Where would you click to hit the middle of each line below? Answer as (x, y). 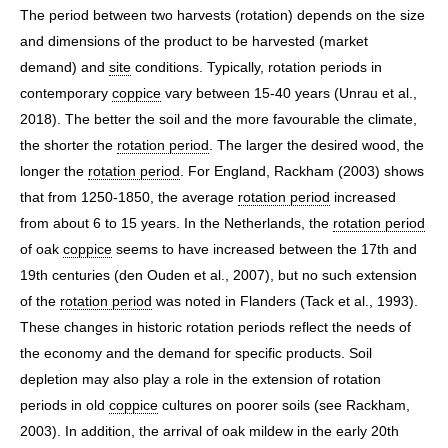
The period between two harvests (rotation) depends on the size (222, 14)
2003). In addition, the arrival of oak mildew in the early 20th (209, 430)
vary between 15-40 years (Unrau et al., (289, 92)
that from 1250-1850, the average (129, 196)
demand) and (64, 66)
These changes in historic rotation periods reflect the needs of (215, 326)
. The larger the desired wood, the (316, 144)
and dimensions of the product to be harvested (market (194, 40)
